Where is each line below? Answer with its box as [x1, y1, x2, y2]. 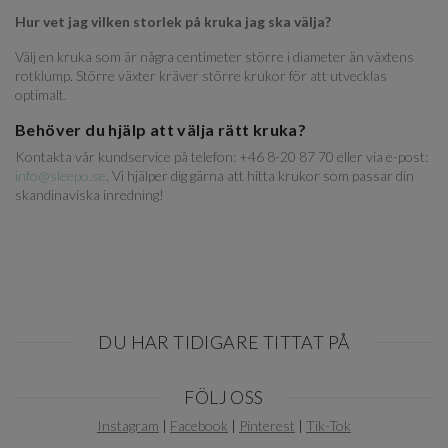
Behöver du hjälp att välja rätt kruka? [15, 119, 307, 139]
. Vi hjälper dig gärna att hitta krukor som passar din [106, 166, 414, 184]
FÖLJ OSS [184, 385, 264, 408]
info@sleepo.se [15, 166, 106, 184]
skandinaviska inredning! [15, 185, 164, 203]
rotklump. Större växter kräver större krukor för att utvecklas [15, 66, 387, 84]
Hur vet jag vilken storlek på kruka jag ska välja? [15, 12, 331, 30]
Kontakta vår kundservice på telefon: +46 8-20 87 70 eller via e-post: [15, 147, 428, 165]
